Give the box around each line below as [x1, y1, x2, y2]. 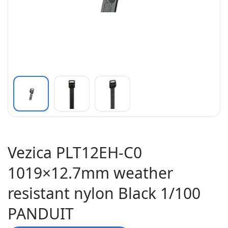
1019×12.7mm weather [8, 162, 173, 183]
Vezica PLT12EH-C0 [8, 142, 142, 163]
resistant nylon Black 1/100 [8, 183, 201, 204]
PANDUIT [8, 203, 74, 224]
